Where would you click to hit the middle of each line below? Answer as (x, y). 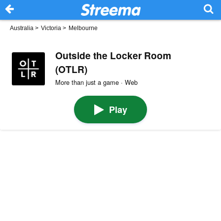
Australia (22, 28)
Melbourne (83, 28)
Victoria (51, 28)
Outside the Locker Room (113, 55)
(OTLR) (71, 69)
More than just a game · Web (96, 82)
